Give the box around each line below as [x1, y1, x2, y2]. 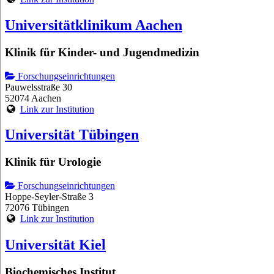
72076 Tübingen [5, 202, 69, 213]
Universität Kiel [5, 236, 106, 253]
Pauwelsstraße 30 [5, 81, 72, 92]
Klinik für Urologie [5, 155, 101, 169]
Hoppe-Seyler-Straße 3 [5, 191, 94, 202]
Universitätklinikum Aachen [5, 17, 182, 33]
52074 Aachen [5, 92, 61, 103]
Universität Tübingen [5, 127, 139, 143]
